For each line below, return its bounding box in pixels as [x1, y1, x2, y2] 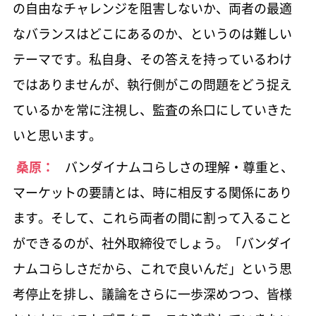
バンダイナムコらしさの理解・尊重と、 [64, 157, 293, 176]
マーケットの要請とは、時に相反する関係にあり [12, 182, 292, 202]
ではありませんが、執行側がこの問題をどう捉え [12, 75, 292, 95]
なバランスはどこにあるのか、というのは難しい [12, 24, 292, 44]
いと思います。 [12, 126, 102, 145]
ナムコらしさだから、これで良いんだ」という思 [12, 258, 292, 278]
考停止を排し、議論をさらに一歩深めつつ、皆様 [12, 284, 292, 303]
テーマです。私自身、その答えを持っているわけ [12, 49, 292, 69]
